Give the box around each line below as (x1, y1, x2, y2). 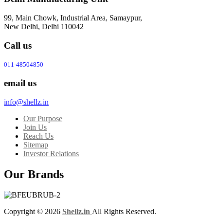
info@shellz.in (4, 97, 49, 106)
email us (4, 78, 36, 89)
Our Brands (4, 167, 64, 181)
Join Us (23, 123, 47, 131)
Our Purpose (23, 114, 62, 123)
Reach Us (23, 131, 54, 140)
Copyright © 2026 (4, 207, 62, 216)
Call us (4, 40, 32, 51)
